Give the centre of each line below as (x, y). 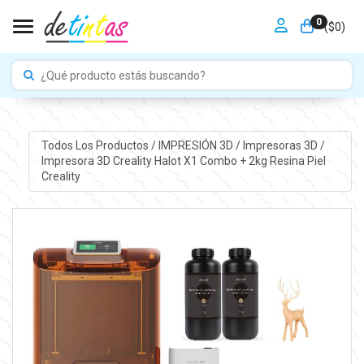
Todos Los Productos (95, 145)
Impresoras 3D (280, 145)
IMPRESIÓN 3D (196, 145)
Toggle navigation (68, 26)
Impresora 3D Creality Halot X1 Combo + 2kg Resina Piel (184, 161)
